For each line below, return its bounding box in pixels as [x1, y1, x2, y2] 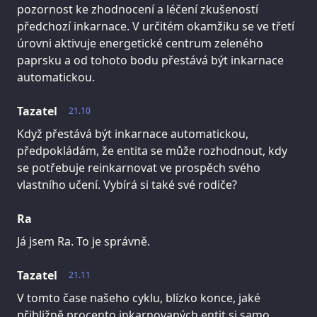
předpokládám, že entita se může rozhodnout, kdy [17, 143, 287, 159]
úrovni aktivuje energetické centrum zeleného [17, 35, 263, 52]
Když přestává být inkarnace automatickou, [17, 126, 248, 142]
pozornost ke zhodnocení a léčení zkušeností [17, 1, 258, 18]
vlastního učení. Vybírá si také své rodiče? [17, 177, 237, 193]
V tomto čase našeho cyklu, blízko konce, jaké [17, 290, 260, 306]
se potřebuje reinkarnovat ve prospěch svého [17, 160, 260, 176]
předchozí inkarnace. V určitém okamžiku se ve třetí [17, 18, 294, 35]
